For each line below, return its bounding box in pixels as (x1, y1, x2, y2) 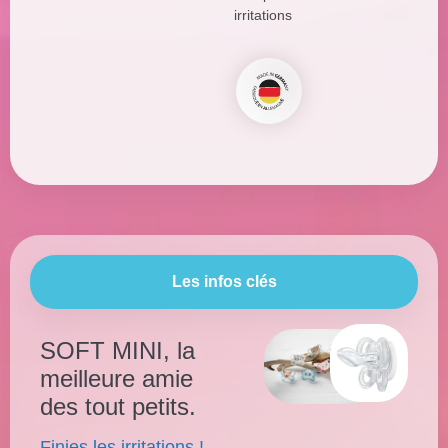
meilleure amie (40, 365, 193, 392)
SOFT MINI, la (40, 337, 195, 364)
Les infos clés (171, 273, 277, 290)
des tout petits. (40, 393, 196, 420)
